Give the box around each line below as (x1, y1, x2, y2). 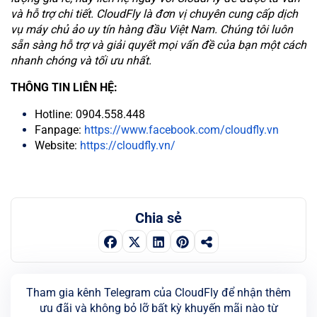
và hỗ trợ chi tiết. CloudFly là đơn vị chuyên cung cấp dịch (11, 6, 298, 21)
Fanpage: (35, 122, 84, 137)
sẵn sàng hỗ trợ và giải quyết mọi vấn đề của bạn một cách (11, 38, 306, 52)
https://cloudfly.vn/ (80, 138, 175, 152)
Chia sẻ (135, 209, 182, 226)
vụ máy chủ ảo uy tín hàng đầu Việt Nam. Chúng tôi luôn (11, 22, 293, 36)
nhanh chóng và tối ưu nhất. (11, 53, 154, 67)
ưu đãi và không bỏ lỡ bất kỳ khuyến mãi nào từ (39, 301, 278, 315)
